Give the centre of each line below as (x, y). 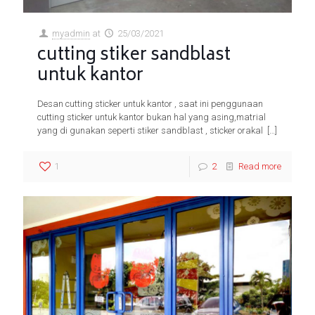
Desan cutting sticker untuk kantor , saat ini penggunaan (150, 104)
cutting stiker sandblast (134, 56)
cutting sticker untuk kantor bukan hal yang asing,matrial (152, 117)
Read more (260, 167)
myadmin (71, 34)
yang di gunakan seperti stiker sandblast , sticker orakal (151, 131)
